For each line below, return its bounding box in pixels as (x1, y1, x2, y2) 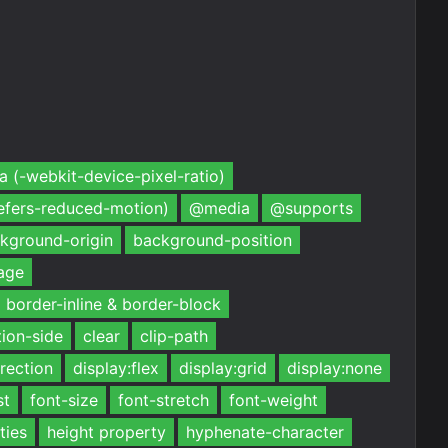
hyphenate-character (186, 422, 344, 442)
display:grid (179, 358, 267, 378)
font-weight (229, 390, 318, 410)
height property (47, 422, 166, 442)
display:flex (73, 358, 159, 378)
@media (189, 198, 250, 218)
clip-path (140, 326, 208, 346)
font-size (30, 390, 98, 410)
